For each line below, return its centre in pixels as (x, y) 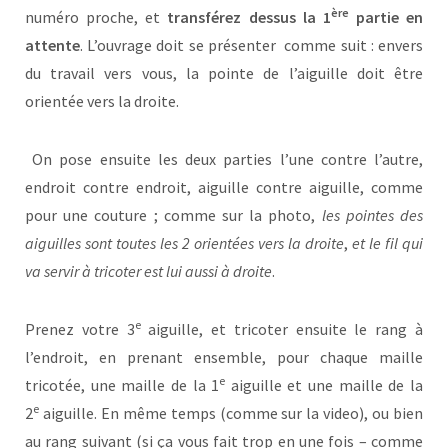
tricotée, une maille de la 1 (122, 385)
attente (52, 45)
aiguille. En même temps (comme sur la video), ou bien (231, 413)
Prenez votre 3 (80, 329)
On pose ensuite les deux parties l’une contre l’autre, (224, 159)
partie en (385, 17)
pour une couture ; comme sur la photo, (170, 215)
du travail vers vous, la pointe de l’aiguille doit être (224, 73)
